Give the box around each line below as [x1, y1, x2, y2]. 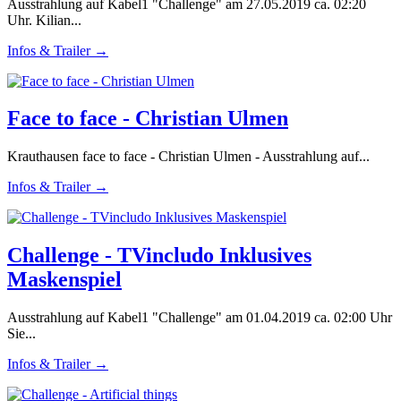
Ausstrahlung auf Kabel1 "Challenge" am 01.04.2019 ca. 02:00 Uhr [7, 310, 392, 326]
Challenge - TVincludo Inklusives [7, 243, 311, 268]
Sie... [7, 326, 36, 342]
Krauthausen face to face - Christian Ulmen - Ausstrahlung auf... [7, 149, 370, 165]
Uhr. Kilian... [7, 12, 81, 28]
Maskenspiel [7, 268, 122, 292]
